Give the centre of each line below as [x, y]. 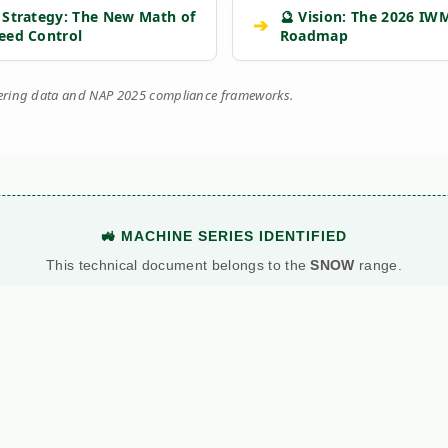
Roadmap [314, 35]
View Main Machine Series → [224, 315]
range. [378, 264]
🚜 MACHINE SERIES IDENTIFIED [224, 235]
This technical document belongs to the [178, 264]
